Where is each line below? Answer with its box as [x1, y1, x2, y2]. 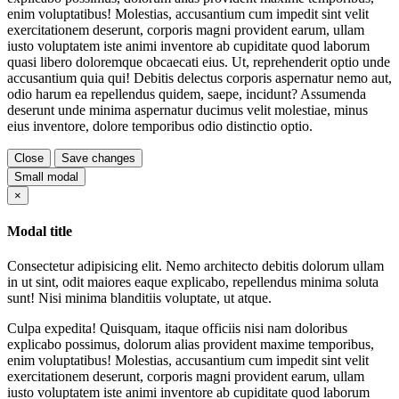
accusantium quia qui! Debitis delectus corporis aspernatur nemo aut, [7, 69, 392, 85]
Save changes [61, 151, 135, 165]
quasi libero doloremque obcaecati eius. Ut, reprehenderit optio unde [7, 53, 390, 69]
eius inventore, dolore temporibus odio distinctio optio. [7, 118, 313, 134]
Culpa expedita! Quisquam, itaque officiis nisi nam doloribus [7, 321, 347, 337]
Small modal [14, 169, 78, 183]
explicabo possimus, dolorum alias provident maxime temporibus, [7, 337, 374, 353]
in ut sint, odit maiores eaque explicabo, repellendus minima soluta [7, 274, 379, 290]
